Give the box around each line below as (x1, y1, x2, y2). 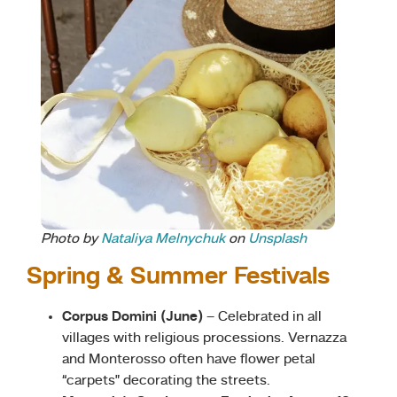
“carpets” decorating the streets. (62, 373, 270, 388)
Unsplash (248, 231, 307, 246)
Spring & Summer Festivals (27, 264, 330, 290)
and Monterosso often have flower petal (62, 352, 315, 367)
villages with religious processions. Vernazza (62, 331, 346, 346)
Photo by (41, 231, 101, 246)
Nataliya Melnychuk (101, 231, 225, 246)
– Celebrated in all (203, 309, 322, 324)
